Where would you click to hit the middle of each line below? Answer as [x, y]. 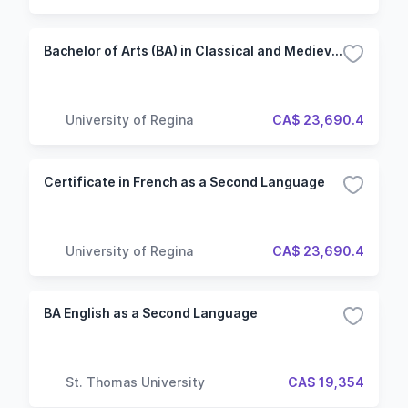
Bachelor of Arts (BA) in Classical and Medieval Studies [337, 51]
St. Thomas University [135, 382]
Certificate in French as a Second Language [184, 182]
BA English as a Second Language [151, 313]
